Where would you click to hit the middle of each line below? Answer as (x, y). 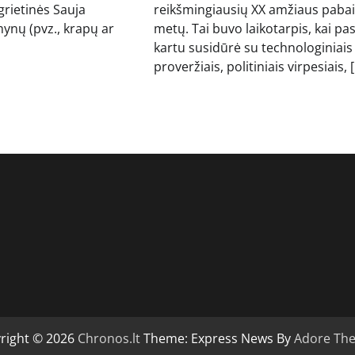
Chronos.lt (109, 339)
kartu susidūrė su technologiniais (253, 48)
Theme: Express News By (217, 339)
